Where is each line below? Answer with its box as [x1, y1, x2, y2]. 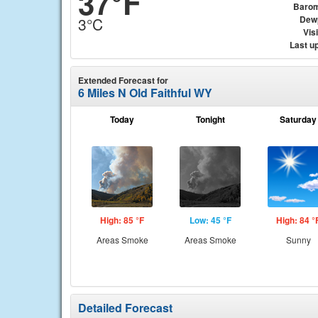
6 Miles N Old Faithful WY [78, 84, 212, 101]
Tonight [195, 113, 225, 126]
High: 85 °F [100, 214, 144, 226]
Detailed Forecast [78, 300, 172, 316]
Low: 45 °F [189, 214, 231, 226]
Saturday [280, 113, 317, 126]
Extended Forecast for [78, 74, 168, 87]
